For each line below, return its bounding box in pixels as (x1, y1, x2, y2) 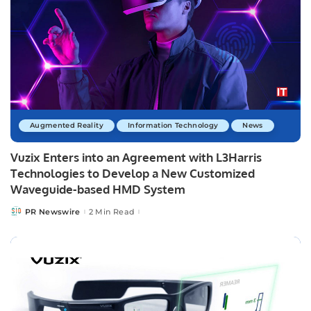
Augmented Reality (30, 121, 103, 131)
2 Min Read (88, 206, 135, 217)
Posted (10, 209, 40, 219)
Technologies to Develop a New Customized (10, 166, 255, 181)
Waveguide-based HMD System (10, 182, 185, 197)
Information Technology (127, 121, 219, 131)
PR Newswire (25, 206, 81, 217)
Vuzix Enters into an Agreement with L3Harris (10, 150, 262, 165)
